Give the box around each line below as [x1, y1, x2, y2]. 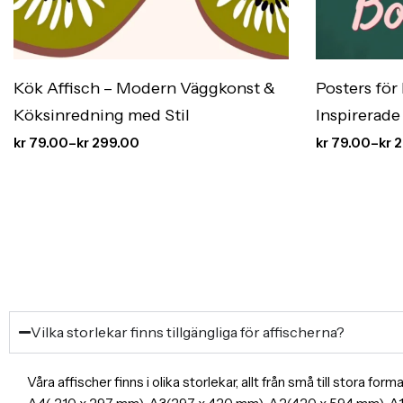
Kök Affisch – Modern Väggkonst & [13, 78, 275, 99]
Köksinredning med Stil [13, 105, 190, 126]
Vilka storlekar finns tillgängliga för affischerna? [31, 322, 345, 341]
